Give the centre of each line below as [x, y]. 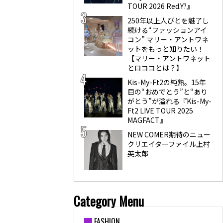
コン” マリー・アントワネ [168, 39]
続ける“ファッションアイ [167, 30]
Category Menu [109, 201]
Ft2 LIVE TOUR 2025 [160, 111]
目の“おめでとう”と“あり [167, 92]
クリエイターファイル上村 [168, 144]
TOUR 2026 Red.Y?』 [160, 6]
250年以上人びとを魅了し [168, 20]
